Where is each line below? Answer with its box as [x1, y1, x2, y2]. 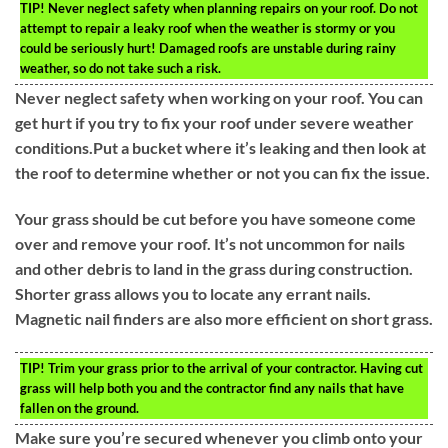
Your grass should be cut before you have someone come [15, 208, 416, 228]
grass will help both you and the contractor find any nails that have [20, 379, 404, 396]
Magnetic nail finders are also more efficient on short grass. [15, 308, 433, 328]
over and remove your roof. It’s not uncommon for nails [15, 233, 405, 253]
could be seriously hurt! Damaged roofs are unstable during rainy [20, 40, 396, 57]
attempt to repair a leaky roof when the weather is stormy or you [20, 20, 395, 37]
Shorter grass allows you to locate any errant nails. [15, 283, 371, 303]
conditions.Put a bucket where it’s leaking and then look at [15, 138, 426, 158]
